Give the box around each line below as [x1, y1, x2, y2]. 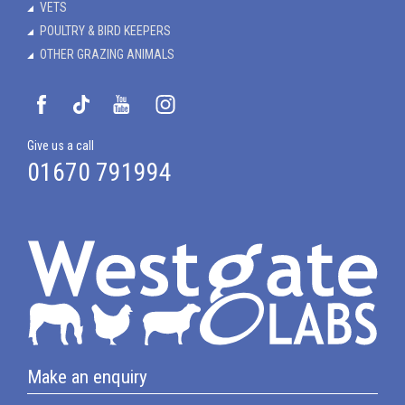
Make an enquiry [27, 365, 147, 388]
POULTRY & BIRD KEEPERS [40, 24, 171, 39]
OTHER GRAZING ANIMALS [40, 47, 174, 62]
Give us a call [27, 138, 94, 154]
